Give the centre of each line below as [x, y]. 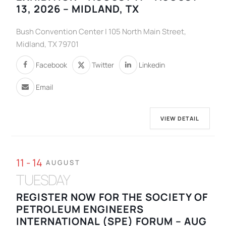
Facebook [52, 65]
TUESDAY [43, 180]
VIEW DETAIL [180, 119]
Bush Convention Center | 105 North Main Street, [101, 32]
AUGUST [64, 163]
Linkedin [152, 65]
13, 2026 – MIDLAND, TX [78, 9]
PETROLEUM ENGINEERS [80, 209]
